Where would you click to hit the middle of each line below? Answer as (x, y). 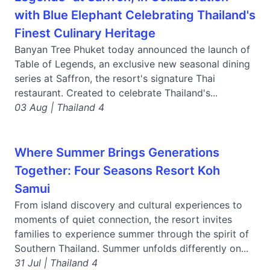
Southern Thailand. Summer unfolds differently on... (131, 248)
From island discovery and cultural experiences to (128, 205)
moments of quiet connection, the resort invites (123, 219)
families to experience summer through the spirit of (132, 234)
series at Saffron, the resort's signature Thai (115, 78)
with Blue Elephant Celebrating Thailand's (135, 15)
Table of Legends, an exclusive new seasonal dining (132, 64)
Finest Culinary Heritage (85, 33)
